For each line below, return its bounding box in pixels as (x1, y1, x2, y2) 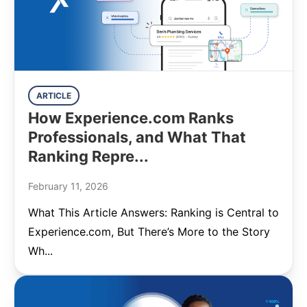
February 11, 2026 (28, 180, 108, 192)
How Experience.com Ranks (28, 109, 234, 127)
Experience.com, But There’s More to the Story (28, 225, 270, 238)
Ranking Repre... (28, 147, 149, 165)
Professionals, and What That (28, 128, 246, 146)
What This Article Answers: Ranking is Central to (28, 206, 279, 219)
